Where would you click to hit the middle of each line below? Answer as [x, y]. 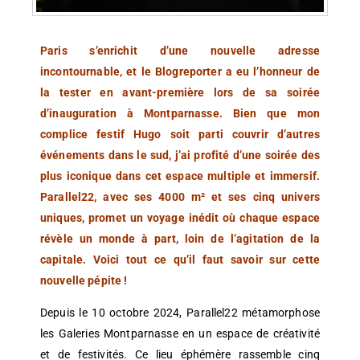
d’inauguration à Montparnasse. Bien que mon [180, 114]
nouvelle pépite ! [84, 281]
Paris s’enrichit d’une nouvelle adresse [180, 51]
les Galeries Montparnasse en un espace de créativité [180, 334]
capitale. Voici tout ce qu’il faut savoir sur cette [180, 260]
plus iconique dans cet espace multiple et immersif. [180, 176]
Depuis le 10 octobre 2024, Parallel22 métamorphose [180, 313]
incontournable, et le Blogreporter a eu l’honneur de [180, 72]
